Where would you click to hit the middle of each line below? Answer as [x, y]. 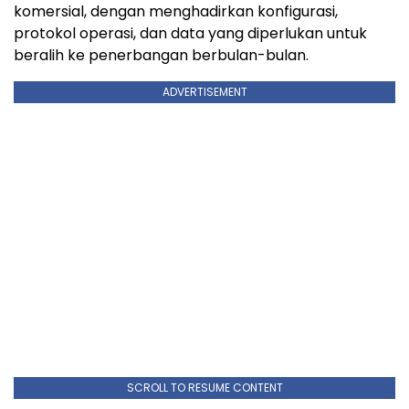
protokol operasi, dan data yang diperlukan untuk [190, 33]
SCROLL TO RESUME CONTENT [204, 387]
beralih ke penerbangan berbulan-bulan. [161, 55]
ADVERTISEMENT [204, 91]
